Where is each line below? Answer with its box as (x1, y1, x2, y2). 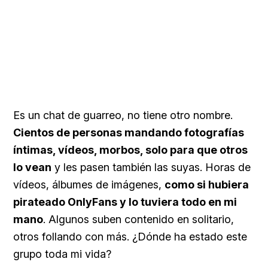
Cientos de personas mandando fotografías (13, 126, 244, 139)
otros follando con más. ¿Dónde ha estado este (13, 230, 247, 243)
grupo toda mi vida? (13, 247, 111, 260)
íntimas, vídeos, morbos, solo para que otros (13, 143, 248, 156)
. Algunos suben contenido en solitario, (43, 212, 234, 226)
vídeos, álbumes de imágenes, (13, 178, 165, 191)
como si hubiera (165, 178, 249, 191)
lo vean (13, 160, 51, 173)
